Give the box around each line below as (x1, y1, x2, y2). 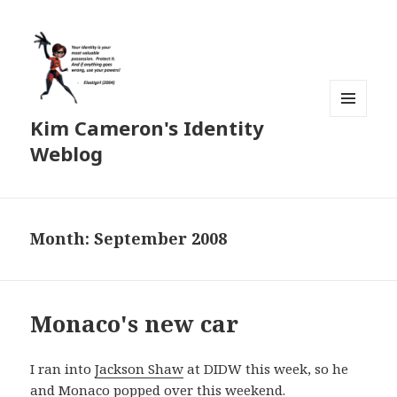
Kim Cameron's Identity (30, 114, 265, 142)
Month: (30, 228, 95, 250)
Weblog (30, 140, 104, 167)
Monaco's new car (30, 307, 239, 340)
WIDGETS (330, 146, 382, 162)
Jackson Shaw (95, 360, 184, 378)
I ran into (30, 360, 96, 378)
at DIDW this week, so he (183, 360, 349, 378)
